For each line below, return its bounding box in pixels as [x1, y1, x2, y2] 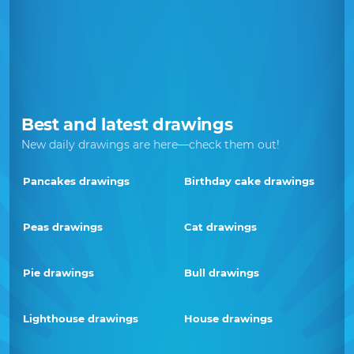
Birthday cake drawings [184, 175, 314, 187]
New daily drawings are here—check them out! [21, 137, 280, 152]
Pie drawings [23, 266, 94, 279]
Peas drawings [23, 220, 103, 233]
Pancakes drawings [23, 175, 130, 187]
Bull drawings [184, 266, 259, 279]
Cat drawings [184, 220, 257, 233]
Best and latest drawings [21, 115, 233, 134]
